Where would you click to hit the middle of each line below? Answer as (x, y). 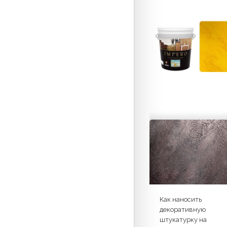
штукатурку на (183, 219)
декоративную (183, 209)
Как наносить (181, 199)
